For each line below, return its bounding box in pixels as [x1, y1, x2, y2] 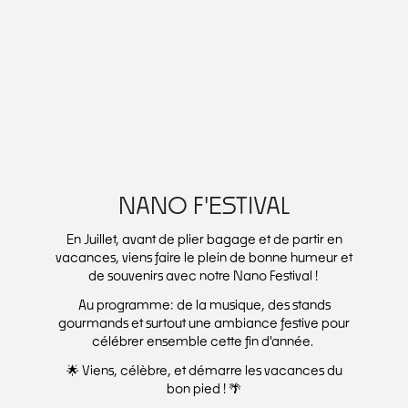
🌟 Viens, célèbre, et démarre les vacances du [66, 362, 342, 379]
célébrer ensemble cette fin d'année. [92, 333, 316, 350]
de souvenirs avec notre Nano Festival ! [87, 268, 321, 284]
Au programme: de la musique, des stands [77, 297, 331, 313]
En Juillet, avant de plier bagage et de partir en [66, 231, 342, 248]
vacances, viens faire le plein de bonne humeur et [56, 250, 352, 266]
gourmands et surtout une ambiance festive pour [58, 315, 350, 331]
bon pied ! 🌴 [167, 381, 241, 397]
